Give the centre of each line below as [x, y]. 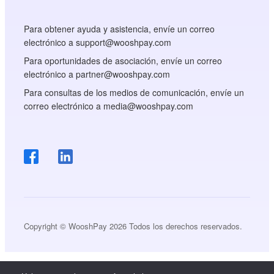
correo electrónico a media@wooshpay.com [109, 106]
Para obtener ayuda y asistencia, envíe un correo [120, 28]
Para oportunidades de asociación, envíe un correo [123, 60]
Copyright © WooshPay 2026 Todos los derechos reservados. [133, 226]
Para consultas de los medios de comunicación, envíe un [134, 92]
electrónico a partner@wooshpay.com [97, 74]
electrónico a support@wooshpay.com [98, 42]
